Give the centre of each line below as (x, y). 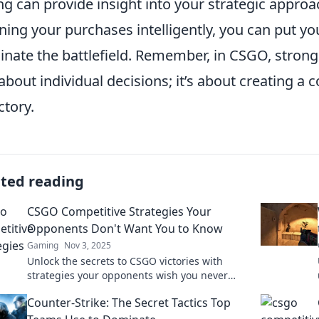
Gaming (43, 245)
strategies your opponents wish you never (127, 275)
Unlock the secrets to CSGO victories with (125, 261)
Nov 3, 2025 (88, 245)
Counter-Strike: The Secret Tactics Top (129, 303)
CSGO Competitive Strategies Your (119, 211)
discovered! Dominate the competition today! (134, 289)
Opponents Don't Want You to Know (125, 229)
